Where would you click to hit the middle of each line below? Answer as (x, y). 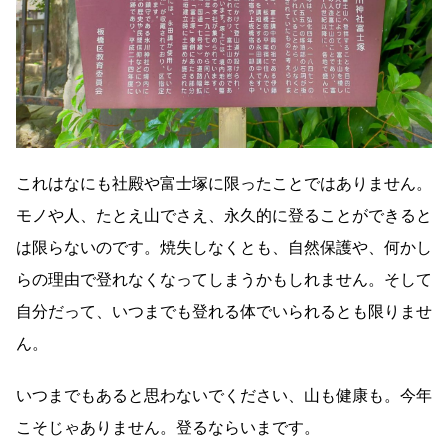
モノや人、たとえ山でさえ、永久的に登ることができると (224, 215)
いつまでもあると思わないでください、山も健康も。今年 (224, 395)
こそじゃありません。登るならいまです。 (168, 427)
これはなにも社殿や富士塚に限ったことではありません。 (224, 183)
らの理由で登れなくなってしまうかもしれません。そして (224, 279)
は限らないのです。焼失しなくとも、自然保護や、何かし (224, 247)
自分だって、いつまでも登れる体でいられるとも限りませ (224, 311)
